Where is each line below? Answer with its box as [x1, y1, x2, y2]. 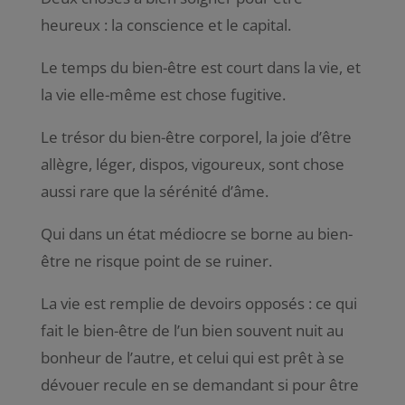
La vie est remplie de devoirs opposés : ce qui [40, 292, 357, 314]
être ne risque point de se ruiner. [40, 250, 272, 271]
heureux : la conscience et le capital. [40, 14, 291, 35]
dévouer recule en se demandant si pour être [40, 373, 359, 395]
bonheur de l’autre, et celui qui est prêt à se [40, 346, 344, 368]
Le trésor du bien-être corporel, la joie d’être [40, 126, 352, 147]
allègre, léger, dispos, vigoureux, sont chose [40, 153, 344, 174]
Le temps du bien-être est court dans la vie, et [40, 56, 361, 78]
